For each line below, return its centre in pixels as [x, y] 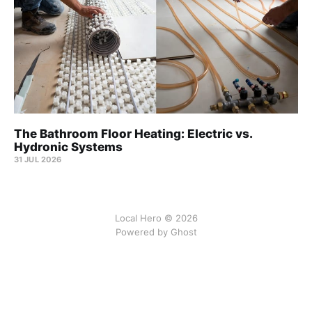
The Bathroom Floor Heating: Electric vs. [133, 134]
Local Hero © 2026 [156, 218]
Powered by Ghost [156, 232]
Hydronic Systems [68, 147]
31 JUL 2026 [38, 160]
